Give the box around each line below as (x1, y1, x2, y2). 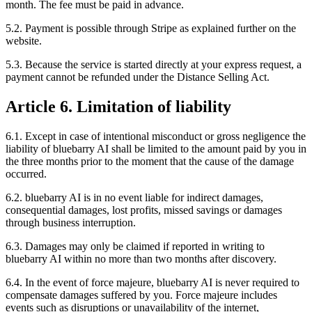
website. (6, 34, 42, 47)
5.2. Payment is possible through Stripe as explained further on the (6, 22, 296, 34)
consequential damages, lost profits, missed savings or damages (6, 203, 282, 216)
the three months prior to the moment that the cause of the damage (6, 155, 294, 167)
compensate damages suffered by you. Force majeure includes (6, 288, 277, 301)
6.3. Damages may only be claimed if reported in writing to (6, 240, 265, 252)
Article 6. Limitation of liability (6, 97, 231, 116)
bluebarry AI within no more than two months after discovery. (6, 252, 276, 265)
